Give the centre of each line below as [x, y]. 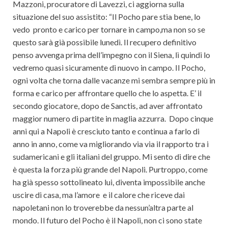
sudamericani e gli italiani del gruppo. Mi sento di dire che [111, 157]
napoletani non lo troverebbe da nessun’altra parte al [103, 208]
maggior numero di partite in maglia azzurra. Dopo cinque [113, 119]
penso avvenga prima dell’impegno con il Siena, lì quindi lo [111, 55]
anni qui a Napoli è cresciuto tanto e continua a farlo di [106, 131]
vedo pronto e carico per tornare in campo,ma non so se [109, 30]
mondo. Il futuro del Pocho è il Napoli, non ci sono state [107, 220]
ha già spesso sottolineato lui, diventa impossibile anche [109, 182]
